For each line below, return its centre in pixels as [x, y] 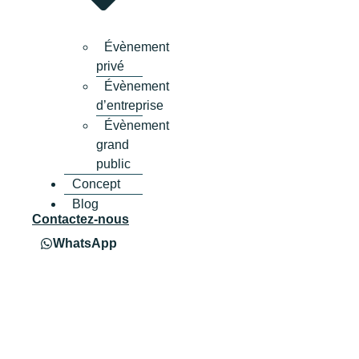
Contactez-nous [81, 219]
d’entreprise [130, 105]
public [113, 163]
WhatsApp [85, 243]
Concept [96, 184]
